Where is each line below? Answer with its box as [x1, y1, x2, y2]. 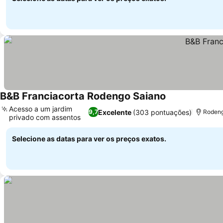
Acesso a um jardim [9, 105, 72, 113]
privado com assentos [9, 113, 81, 121]
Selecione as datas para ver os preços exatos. [12, 134, 166, 143]
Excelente [98, 108, 131, 116]
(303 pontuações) [132, 108, 192, 116]
